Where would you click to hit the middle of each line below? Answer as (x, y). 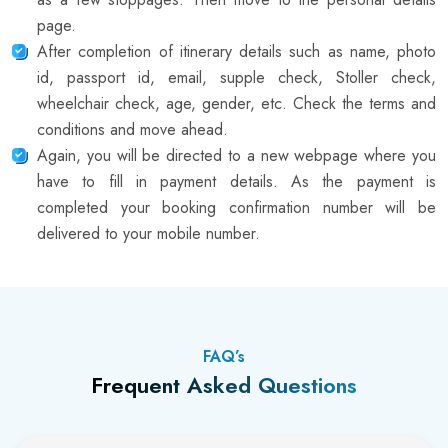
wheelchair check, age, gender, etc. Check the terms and (236, 104)
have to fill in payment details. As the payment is (236, 182)
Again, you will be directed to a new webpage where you (236, 156)
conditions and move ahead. (132, 130)
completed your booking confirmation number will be (236, 208)
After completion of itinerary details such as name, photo (236, 52)
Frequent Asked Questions (224, 384)
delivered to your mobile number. (148, 234)
